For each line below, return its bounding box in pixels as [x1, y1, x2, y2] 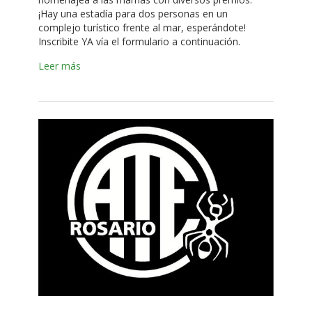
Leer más [38, 59, 81, 72]
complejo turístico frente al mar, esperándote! [38, 21, 246, 34]
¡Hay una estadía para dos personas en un [38, 7, 228, 20]
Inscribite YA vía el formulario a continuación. [38, 35, 240, 48]
